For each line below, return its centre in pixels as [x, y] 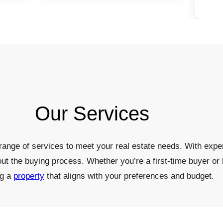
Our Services [92, 113]
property [29, 176]
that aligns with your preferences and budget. [129, 176]
